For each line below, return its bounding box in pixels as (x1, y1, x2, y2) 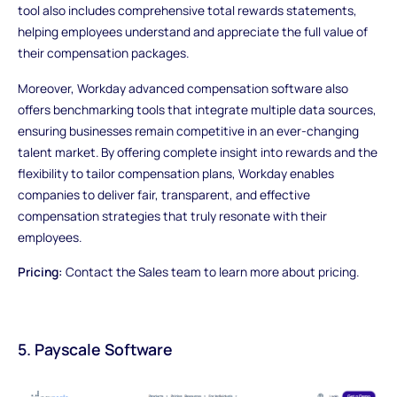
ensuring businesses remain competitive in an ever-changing (17, 121, 359, 139)
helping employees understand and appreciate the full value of (17, 22, 368, 40)
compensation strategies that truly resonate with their (17, 206, 327, 224)
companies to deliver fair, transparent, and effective (17, 185, 310, 203)
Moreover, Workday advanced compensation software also (17, 79, 348, 97)
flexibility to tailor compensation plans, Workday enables (17, 164, 334, 182)
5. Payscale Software (17, 338, 173, 360)
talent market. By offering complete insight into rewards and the (17, 143, 378, 160)
